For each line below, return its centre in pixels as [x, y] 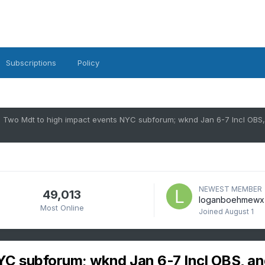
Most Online [62, 207]
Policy [88, 63]
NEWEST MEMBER [230, 189]
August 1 [239, 211]
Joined [211, 211]
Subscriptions [31, 63]
